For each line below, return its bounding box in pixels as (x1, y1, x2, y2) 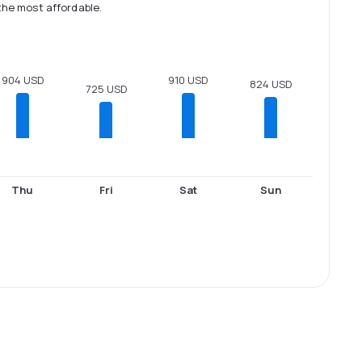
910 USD (168, 73, 208, 88)
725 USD (85, 82, 127, 97)
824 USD (250, 77, 293, 92)
